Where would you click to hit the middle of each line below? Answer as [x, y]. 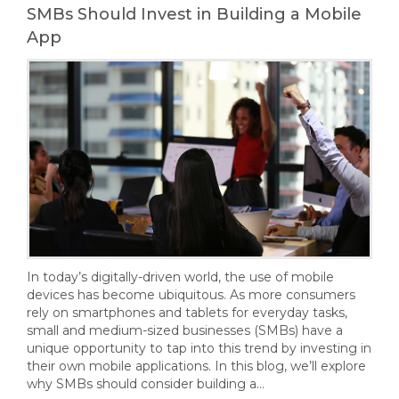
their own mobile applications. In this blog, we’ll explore [196, 366]
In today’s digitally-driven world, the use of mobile [180, 277]
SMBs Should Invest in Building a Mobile [194, 15]
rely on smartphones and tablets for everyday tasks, [187, 313]
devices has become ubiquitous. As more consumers [191, 295]
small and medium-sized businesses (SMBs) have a [185, 331]
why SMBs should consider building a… [146, 384]
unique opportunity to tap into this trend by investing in [199, 349]
